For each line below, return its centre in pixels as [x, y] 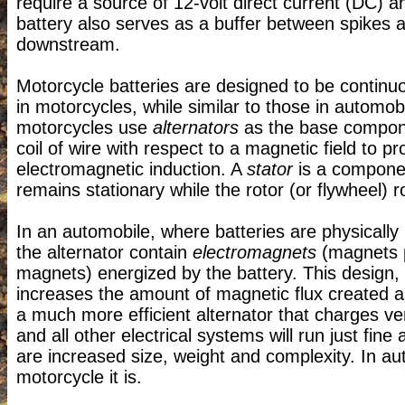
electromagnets [254, 252]
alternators [196, 127]
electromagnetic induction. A [132, 169]
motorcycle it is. [82, 377]
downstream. [71, 44]
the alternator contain [104, 252]
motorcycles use [85, 127]
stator [270, 169]
